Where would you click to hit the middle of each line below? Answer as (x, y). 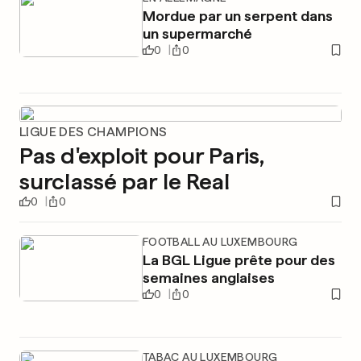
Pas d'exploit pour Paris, (142, 156)
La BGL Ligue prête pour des (239, 260)
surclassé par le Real (125, 181)
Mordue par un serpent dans (237, 16)
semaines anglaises (208, 278)
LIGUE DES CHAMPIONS (93, 132)
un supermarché (197, 33)
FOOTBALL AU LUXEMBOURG (220, 242)
